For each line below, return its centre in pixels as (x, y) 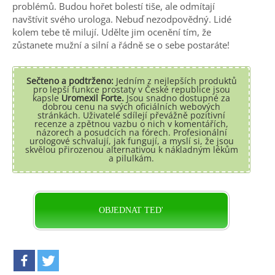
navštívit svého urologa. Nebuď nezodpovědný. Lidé (122, 19)
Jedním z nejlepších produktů (175, 80)
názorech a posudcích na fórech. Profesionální (131, 132)
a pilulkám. (131, 158)
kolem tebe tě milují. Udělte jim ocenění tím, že (112, 32)
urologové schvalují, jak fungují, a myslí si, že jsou (131, 141)
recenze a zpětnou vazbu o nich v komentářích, (131, 123)
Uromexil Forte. (93, 98)
